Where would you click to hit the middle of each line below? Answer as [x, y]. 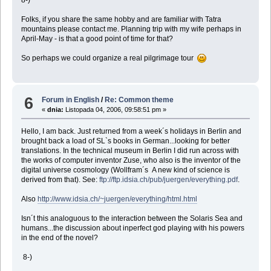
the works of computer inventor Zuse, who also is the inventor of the [131, 161]
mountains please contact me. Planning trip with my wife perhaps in [131, 29]
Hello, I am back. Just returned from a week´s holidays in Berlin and [131, 132]
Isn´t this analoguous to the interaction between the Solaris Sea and [132, 219]
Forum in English [71, 100]
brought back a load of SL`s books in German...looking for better [125, 141]
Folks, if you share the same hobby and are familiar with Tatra [121, 19]
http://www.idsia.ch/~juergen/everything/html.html [117, 199]
